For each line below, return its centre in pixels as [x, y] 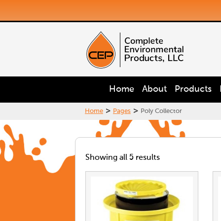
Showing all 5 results [123, 158]
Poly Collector [161, 111]
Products [193, 89]
